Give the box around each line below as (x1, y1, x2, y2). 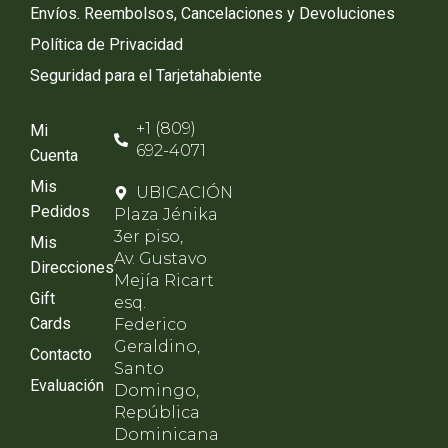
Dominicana (113, 425, 219, 444)
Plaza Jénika (113, 205, 218, 224)
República (113, 403, 200, 422)
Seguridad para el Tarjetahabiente (30, 66, 262, 85)
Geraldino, (113, 337, 200, 356)
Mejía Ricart (113, 271, 214, 290)
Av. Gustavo (113, 249, 207, 268)
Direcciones (30, 258, 114, 277)
